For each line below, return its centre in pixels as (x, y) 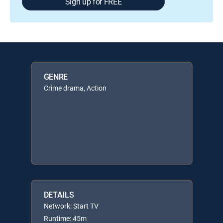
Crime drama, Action (75, 88)
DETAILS (59, 195)
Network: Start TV (71, 206)
